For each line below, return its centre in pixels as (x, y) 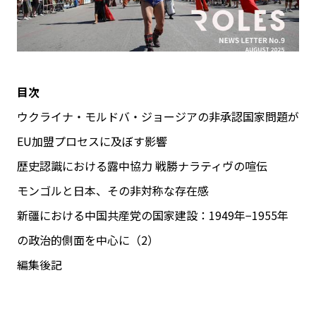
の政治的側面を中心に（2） (88, 240)
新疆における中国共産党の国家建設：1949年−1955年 (153, 215)
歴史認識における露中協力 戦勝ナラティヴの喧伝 (142, 166)
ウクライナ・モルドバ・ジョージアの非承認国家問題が (158, 116)
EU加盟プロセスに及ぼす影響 (92, 141)
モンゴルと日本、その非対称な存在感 (113, 190)
